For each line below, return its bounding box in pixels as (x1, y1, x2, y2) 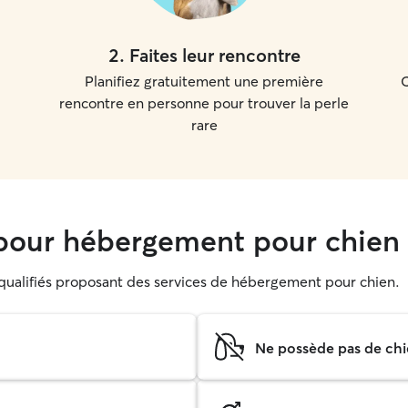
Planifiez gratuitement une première (85, 72, 323, 90)
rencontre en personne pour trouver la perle (59, 94, 349, 112)
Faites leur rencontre (128, 44, 301, 66)
